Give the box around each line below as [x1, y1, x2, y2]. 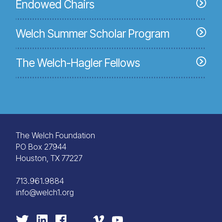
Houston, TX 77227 [16, 153, 82, 163]
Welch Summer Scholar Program [16, 27, 169, 40]
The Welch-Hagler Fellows [16, 56, 140, 69]
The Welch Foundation [16, 130, 95, 140]
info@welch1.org [16, 187, 74, 197]
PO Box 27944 [16, 142, 66, 152]
